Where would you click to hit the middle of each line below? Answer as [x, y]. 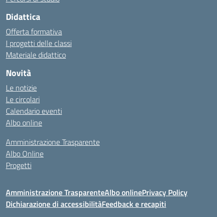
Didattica [23, 17]
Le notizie [21, 88]
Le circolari [23, 99]
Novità [18, 73]
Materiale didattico [36, 55]
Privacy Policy [165, 192]
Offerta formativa [34, 31]
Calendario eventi [34, 111]
